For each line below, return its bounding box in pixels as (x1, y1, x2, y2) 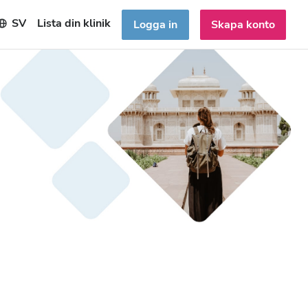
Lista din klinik (37, 15, 111, 31)
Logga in (133, 16, 177, 32)
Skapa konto (211, 16, 275, 32)
